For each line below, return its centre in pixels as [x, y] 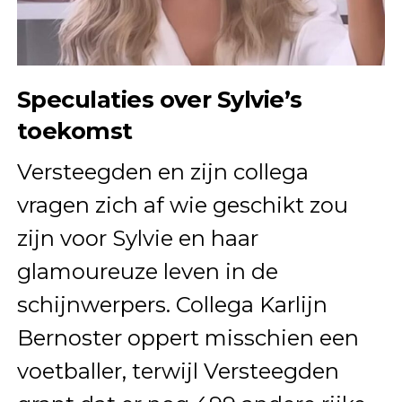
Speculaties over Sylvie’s [159, 100]
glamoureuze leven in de [147, 272]
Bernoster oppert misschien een [188, 338]
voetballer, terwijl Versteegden [178, 371]
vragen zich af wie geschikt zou [182, 205]
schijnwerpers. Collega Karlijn [172, 305]
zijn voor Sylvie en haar [137, 239]
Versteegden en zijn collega [162, 172]
